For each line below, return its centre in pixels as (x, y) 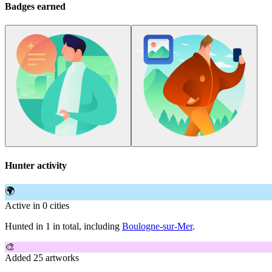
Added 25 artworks (42, 257)
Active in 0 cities (37, 205)
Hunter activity (36, 165)
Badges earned (35, 7)
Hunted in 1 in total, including (63, 226)
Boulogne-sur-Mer (157, 226)
